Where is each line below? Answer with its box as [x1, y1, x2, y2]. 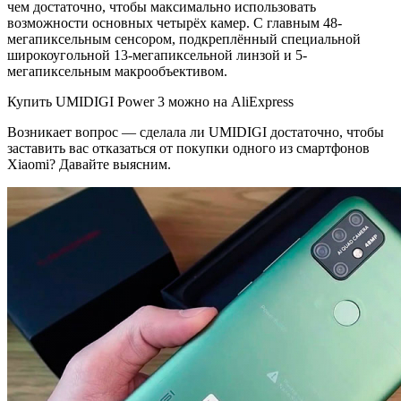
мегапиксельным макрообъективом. [7, 63, 227, 79]
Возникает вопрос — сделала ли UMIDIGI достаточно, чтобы [7, 124, 384, 140]
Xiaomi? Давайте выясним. [7, 156, 171, 172]
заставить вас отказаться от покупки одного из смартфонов [7, 140, 370, 156]
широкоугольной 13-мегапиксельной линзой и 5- [7, 47, 307, 63]
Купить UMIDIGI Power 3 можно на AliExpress [7, 93, 294, 109]
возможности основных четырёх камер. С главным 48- [7, 14, 342, 30]
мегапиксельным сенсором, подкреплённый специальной [7, 30, 361, 47]
